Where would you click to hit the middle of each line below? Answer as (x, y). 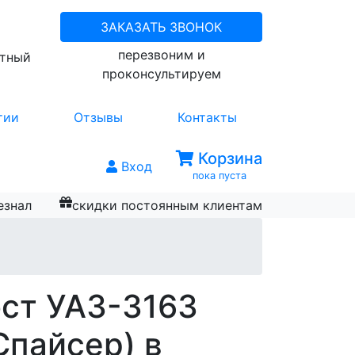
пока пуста (219, 176)
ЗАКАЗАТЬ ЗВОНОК (161, 27)
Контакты (207, 117)
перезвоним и (161, 55)
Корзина (228, 158)
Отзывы (98, 117)
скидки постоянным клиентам (167, 205)
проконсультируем (161, 74)
